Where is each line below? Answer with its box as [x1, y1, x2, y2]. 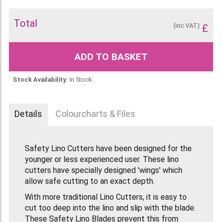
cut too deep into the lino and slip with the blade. [24, 203, 196, 213]
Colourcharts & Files [55, 109, 136, 119]
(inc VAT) [173, 21, 200, 29]
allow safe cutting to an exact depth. [24, 176, 155, 186]
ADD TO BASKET [74, 51, 148, 62]
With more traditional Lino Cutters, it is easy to [24, 192, 187, 202]
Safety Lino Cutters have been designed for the [24, 144, 192, 154]
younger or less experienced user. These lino [24, 155, 179, 165]
